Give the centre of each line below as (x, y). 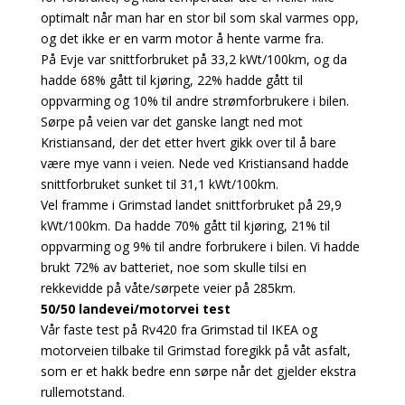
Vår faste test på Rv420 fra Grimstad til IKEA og (179, 329)
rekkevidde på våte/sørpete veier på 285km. (168, 287)
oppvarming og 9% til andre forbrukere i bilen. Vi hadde (200, 246)
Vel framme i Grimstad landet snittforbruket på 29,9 (191, 204)
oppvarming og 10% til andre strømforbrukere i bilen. (194, 100)
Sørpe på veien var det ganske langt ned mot (171, 121)
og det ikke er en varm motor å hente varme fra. (182, 38)
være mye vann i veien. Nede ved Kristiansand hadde (194, 163)
